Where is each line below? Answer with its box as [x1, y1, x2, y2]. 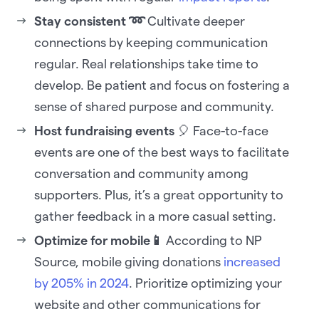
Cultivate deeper [145, 14, 245, 28]
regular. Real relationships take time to [34, 57, 258, 71]
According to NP [163, 234, 262, 248]
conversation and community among [34, 167, 249, 181]
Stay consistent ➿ [34, 14, 145, 28]
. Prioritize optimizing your [129, 276, 282, 291]
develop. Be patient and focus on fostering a [34, 78, 290, 93]
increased [224, 255, 281, 269]
